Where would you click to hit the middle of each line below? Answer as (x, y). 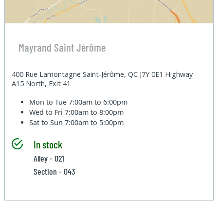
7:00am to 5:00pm (94, 122)
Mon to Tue (49, 102)
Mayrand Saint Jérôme (62, 47)
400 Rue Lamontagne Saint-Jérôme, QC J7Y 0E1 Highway (102, 74)
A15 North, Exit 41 (41, 83)
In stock (48, 144)
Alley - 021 (49, 158)
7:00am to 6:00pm (98, 102)
